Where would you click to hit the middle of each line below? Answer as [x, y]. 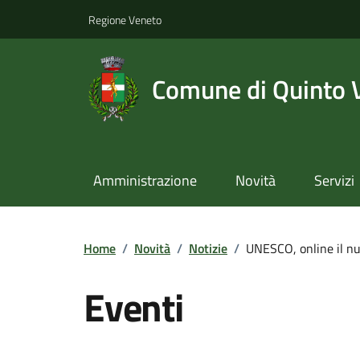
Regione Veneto [125, 19]
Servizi [334, 181]
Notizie [208, 248]
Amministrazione [145, 181]
